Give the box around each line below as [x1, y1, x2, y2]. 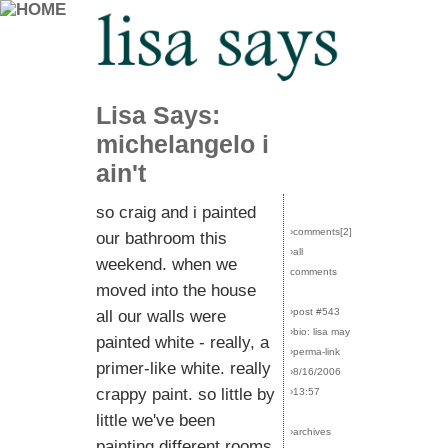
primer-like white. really [96, 359, 271, 378]
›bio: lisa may [290, 326, 350, 337]
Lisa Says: [96, 101, 220, 129]
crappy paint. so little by [96, 385, 275, 404]
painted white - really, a [96, 333, 269, 352]
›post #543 [290, 306, 340, 317]
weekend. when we [96, 255, 237, 274]
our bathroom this [96, 229, 227, 248]
